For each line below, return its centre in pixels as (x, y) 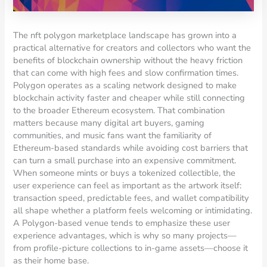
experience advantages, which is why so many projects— (125, 235)
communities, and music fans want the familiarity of (113, 135)
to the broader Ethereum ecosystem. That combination (119, 110)
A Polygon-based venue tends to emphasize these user (122, 223)
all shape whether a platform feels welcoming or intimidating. (133, 210)
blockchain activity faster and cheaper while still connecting (129, 97)
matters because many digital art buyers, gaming (109, 122)
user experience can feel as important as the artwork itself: (128, 185)
